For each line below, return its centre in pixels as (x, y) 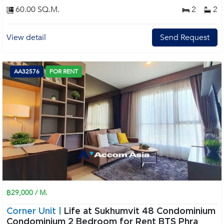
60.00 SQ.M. (36, 9)
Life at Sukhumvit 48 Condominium (140, 211)
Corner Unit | (35, 211)
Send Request (185, 37)
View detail (26, 37)
